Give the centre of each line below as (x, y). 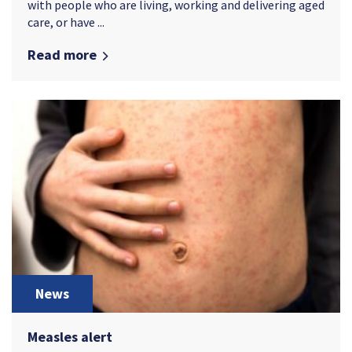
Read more (62, 54)
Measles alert (70, 336)
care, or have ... (66, 22)
